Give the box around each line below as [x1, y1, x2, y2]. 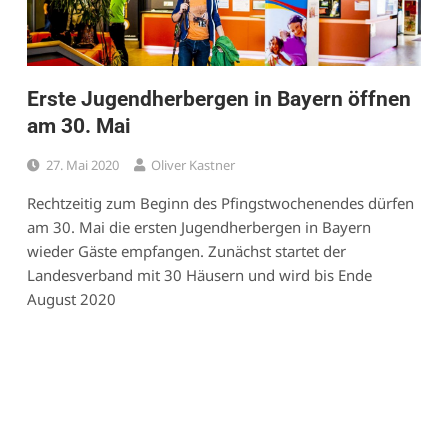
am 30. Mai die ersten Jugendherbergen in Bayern [26, 216, 371, 237]
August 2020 [26, 288, 116, 309]
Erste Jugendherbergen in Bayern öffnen [26, 86, 411, 111]
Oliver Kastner [150, 155, 235, 174]
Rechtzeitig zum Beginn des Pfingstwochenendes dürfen [26, 192, 414, 213]
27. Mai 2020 [45, 155, 119, 174]
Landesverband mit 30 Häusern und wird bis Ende [26, 264, 372, 285]
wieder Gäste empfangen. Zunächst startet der [26, 240, 346, 261]
